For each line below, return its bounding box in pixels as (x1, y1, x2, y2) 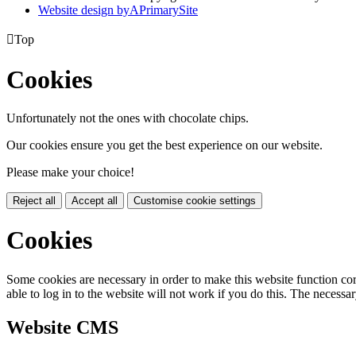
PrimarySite (139, 3, 198, 17)
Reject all (13, 195, 56, 207)
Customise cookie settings (133, 195, 256, 207)
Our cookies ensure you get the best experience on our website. (6, 138, 323, 152)
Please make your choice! (6, 165, 134, 179)
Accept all (72, 195, 118, 207)
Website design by (38, 3, 130, 17)
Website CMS (6, 316, 118, 338)
